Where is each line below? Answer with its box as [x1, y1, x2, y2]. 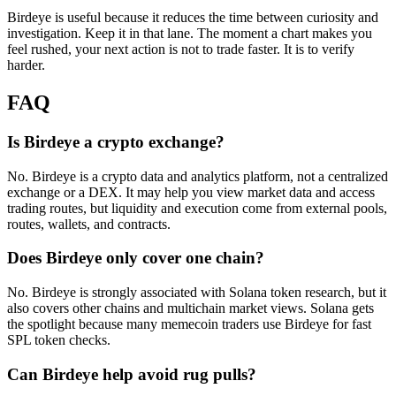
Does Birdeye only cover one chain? [7, 248, 264, 268]
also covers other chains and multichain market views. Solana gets [7, 301, 374, 316]
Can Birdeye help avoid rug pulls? [7, 364, 256, 384]
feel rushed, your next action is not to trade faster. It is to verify [7, 42, 354, 57]
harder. [7, 57, 45, 73]
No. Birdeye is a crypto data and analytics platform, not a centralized [7, 168, 388, 184]
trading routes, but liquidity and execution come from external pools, [7, 200, 387, 216]
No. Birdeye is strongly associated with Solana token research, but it [7, 285, 386, 301]
